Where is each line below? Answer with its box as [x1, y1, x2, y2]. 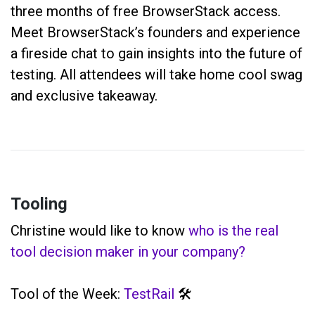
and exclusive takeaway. [11, 86, 157, 104]
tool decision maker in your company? [11, 243, 245, 260]
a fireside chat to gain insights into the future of [11, 44, 302, 62]
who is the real [188, 221, 278, 239]
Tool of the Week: [11, 285, 124, 302]
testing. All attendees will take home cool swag [11, 65, 302, 83]
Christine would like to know [11, 221, 188, 239]
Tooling [11, 191, 67, 217]
